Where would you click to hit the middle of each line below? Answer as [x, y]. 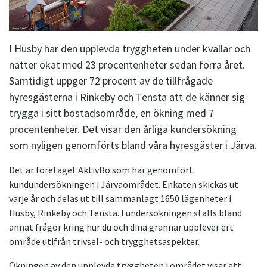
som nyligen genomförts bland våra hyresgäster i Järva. [133, 145]
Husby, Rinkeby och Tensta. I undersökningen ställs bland [125, 212]
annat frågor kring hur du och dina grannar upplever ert [121, 227]
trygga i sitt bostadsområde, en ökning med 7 [111, 113]
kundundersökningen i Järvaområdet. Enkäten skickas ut [124, 184]
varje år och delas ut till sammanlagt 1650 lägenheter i [120, 198]
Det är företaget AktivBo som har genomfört [101, 170]
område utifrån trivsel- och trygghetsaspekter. [104, 241]
